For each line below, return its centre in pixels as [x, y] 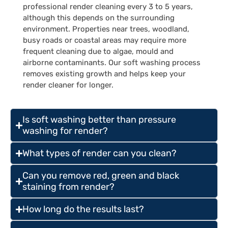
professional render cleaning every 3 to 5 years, [108, 7]
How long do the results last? [83, 209]
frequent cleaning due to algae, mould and [98, 52]
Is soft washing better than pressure [99, 120]
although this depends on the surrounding [99, 18]
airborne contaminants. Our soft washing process [112, 63]
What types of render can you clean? [100, 153]
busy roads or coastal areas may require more [105, 40]
